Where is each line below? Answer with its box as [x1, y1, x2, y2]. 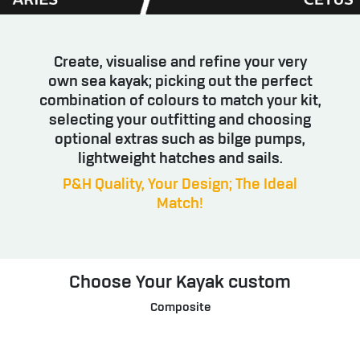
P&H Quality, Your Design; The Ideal [63, 177, 297, 194]
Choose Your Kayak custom [69, 273, 291, 293]
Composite [149, 301, 211, 315]
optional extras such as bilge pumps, [55, 132, 305, 149]
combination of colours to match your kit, [39, 93, 321, 110]
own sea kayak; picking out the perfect [47, 74, 313, 91]
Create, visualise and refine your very [53, 55, 307, 72]
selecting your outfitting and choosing [49, 112, 311, 129]
